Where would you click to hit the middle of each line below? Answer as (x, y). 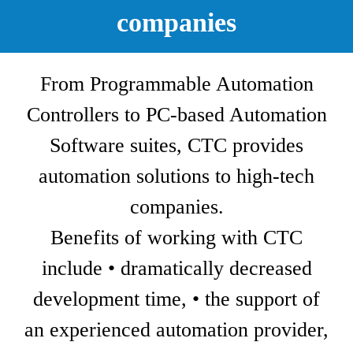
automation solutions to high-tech (176, 176)
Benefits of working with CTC (176, 238)
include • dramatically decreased (176, 268)
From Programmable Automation (176, 84)
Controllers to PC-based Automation (176, 115)
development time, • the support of (176, 299)
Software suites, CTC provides (176, 145)
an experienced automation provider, (176, 330)
